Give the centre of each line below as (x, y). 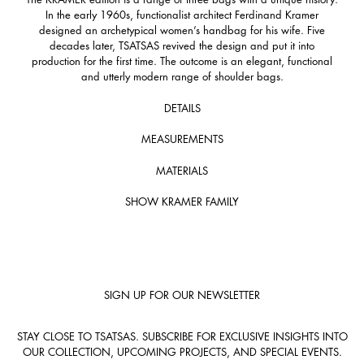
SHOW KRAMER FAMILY (182, 202)
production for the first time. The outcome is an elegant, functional (182, 61)
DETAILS (182, 108)
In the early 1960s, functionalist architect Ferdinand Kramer (182, 15)
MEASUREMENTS (182, 139)
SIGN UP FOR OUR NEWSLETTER (182, 295)
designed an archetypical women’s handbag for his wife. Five (182, 30)
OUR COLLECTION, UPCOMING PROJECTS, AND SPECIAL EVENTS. (182, 352)
